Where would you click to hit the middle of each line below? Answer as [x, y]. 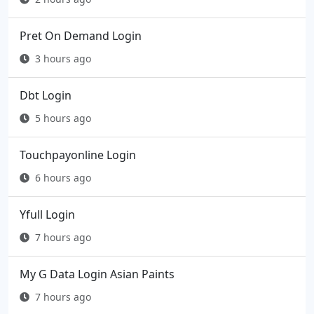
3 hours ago [63, 59]
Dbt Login [46, 96]
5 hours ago [63, 118]
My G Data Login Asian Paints [97, 274]
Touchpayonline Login [78, 155]
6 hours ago [63, 178]
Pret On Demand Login [81, 36]
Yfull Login [47, 215]
